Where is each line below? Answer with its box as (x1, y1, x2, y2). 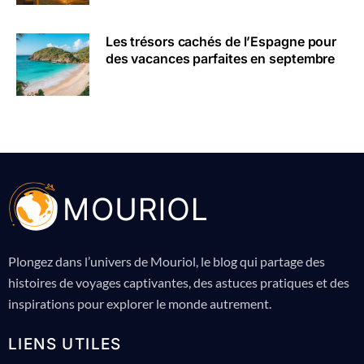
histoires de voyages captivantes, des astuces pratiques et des (8, 274, 349, 290)
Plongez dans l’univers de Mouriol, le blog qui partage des (8, 253, 325, 269)
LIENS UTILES (8, 334, 122, 353)
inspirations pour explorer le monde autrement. (8, 295, 271, 311)
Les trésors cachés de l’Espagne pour (105, 33, 337, 50)
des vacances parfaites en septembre (105, 50, 336, 67)
